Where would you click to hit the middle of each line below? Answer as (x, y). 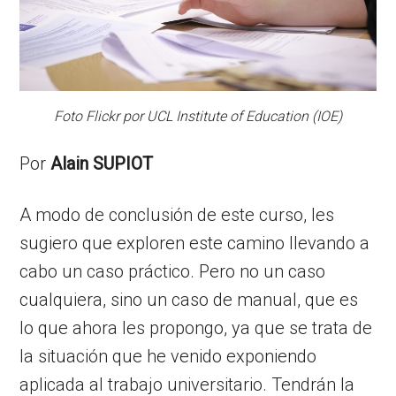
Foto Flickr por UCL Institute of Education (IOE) (198, 116)
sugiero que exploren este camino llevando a (195, 243)
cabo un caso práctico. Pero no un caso (173, 271)
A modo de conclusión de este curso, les (177, 214)
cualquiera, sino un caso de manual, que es (189, 299)
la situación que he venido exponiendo (168, 356)
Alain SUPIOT (102, 163)
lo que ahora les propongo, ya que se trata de (196, 327)
